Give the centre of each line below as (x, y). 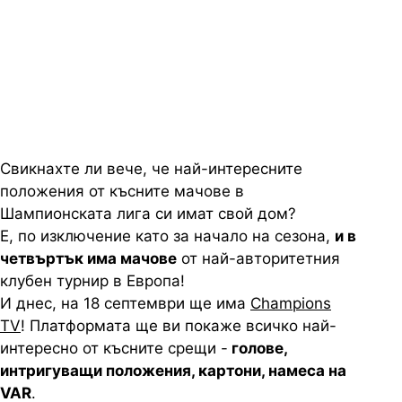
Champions (291, 303)
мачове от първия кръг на (139, 34)
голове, (258, 348)
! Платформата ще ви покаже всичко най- (179, 326)
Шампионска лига (100, 64)
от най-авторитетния (258, 258)
